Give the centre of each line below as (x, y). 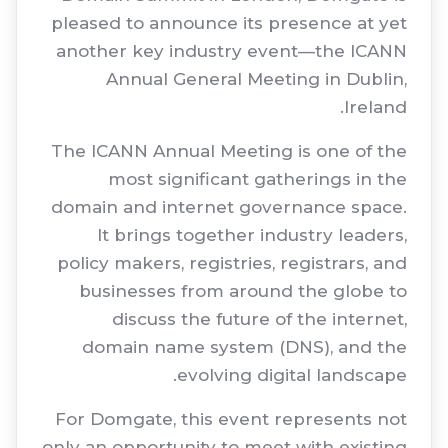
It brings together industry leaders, (252, 235)
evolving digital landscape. (292, 375)
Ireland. (375, 107)
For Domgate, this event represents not (231, 419)
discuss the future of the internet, (259, 319)
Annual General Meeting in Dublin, (256, 79)
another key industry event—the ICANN (231, 51)
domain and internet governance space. (229, 207)
